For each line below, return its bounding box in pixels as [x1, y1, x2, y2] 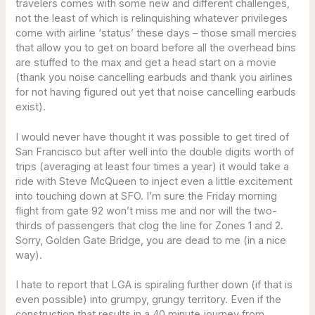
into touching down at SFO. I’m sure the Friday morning [15, 189, 278, 202]
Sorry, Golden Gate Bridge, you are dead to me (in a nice [15, 233, 287, 247]
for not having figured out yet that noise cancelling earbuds [15, 85, 297, 98]
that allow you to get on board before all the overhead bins [15, 41, 297, 54]
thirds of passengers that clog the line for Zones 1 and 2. [15, 219, 284, 232]
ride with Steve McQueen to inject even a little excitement [15, 174, 293, 188]
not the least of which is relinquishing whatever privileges [15, 11, 288, 25]
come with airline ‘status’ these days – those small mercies [15, 26, 297, 39]
